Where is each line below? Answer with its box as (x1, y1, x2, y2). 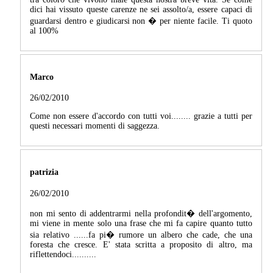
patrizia (30, 167, 58, 177)
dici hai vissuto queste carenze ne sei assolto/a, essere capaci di (30, 5, 252, 15)
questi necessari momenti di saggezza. (30, 121, 160, 131)
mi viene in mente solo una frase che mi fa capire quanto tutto (30, 218, 252, 228)
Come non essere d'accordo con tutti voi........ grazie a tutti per (30, 112, 252, 121)
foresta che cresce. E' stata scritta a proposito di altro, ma (30, 239, 252, 249)
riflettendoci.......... (30, 249, 96, 259)
